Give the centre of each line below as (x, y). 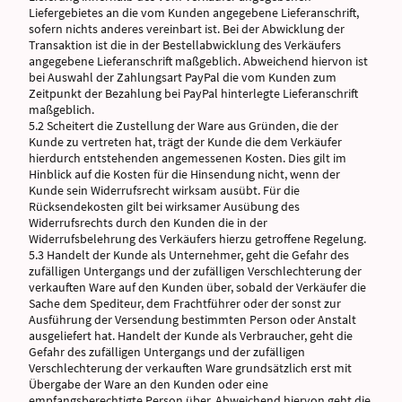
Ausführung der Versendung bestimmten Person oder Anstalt (192, 320)
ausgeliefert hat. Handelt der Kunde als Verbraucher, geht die (191, 336)
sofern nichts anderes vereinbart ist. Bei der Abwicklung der (187, 29)
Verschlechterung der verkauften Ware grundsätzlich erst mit (190, 368)
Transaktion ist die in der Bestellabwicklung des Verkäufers (185, 45)
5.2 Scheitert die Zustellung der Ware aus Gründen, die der (184, 126)
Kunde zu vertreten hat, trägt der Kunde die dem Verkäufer (185, 142)
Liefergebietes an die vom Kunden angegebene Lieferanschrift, (194, 13)
